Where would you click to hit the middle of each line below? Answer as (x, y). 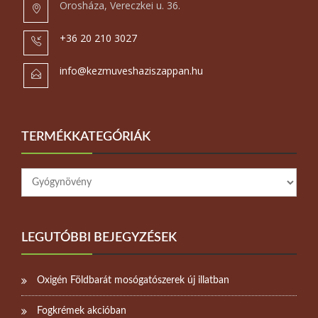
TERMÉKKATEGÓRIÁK (86, 137)
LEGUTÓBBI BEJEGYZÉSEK (99, 237)
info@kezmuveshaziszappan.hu (131, 70)
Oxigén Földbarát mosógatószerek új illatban (133, 280)
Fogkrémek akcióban (82, 311)
